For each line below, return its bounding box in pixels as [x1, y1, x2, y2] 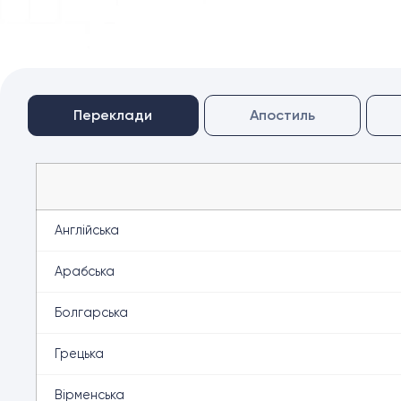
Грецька [55, 346, 104, 361]
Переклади [73, 107, 153, 124]
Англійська [55, 223, 119, 237]
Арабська [55, 264, 115, 278]
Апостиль [250, 107, 315, 124]
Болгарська [55, 305, 128, 320]
